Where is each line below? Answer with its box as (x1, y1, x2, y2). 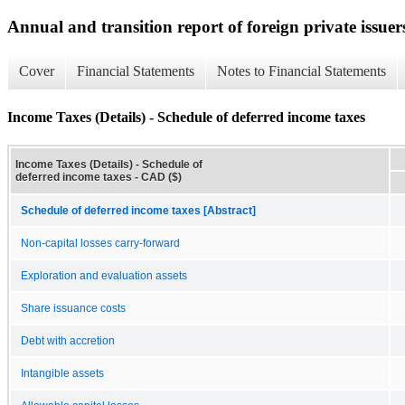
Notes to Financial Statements (217, 63, 386, 80)
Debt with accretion (21, 334, 115, 346)
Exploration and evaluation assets (21, 269, 187, 281)
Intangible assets (21, 367, 104, 379)
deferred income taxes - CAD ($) (15, 170, 182, 184)
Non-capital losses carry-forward (21, 237, 180, 249)
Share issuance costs (21, 302, 126, 314)
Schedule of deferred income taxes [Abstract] (21, 204, 256, 216)
